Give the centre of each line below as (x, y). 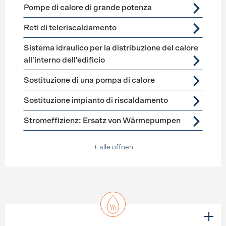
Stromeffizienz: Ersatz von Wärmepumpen (102, 121)
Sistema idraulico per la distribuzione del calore (111, 48)
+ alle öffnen (113, 147)
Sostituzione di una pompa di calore (89, 80)
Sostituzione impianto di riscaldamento (96, 100)
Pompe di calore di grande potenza (88, 8)
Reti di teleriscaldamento (70, 28)
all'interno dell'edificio (64, 60)
